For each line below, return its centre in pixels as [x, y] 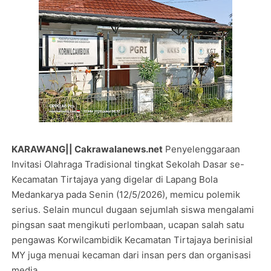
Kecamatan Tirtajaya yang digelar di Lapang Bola [115, 179]
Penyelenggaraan [202, 149]
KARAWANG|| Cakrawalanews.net [87, 149]
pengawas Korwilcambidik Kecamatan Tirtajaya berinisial [132, 240]
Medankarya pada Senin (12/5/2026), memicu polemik [126, 194]
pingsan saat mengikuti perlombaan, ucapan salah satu [128, 225]
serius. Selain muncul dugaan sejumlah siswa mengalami [133, 210]
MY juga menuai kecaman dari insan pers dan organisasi [132, 255]
